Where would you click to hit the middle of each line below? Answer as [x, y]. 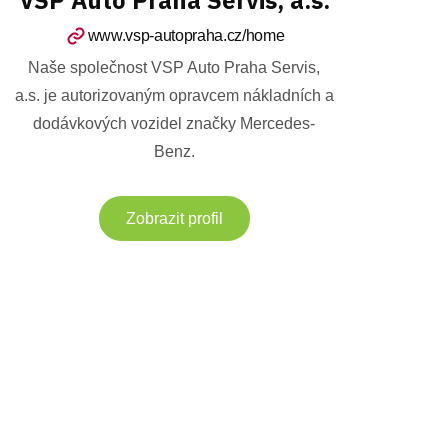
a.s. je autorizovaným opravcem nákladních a [174, 95]
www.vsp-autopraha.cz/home [186, 35]
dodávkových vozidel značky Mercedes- [174, 123]
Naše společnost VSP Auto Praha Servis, [174, 67]
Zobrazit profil [174, 218]
